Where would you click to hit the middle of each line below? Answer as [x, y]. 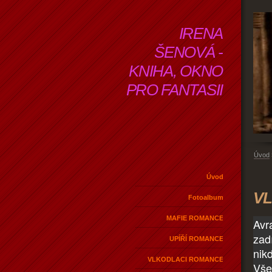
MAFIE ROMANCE [195, 218]
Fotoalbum [206, 197]
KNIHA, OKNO [176, 71]
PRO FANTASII [174, 90]
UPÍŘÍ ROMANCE [196, 238]
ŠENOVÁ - [189, 52]
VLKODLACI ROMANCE [185, 259]
